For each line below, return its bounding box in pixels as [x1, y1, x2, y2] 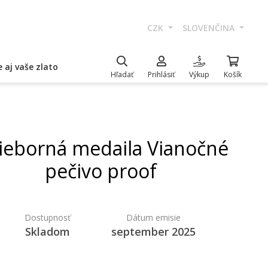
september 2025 [111, 224, 196, 239]
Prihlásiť [148, 69, 175, 80]
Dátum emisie [126, 212, 181, 223]
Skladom [25, 224, 71, 239]
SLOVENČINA [182, 22, 237, 33]
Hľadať [111, 69, 133, 80]
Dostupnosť [25, 212, 71, 223]
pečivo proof [44, 158, 157, 184]
